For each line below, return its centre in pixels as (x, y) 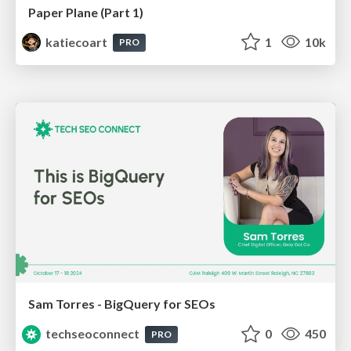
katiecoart (77, 42)
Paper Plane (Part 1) (86, 12)
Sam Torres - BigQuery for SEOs (122, 303)
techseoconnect (93, 333)
